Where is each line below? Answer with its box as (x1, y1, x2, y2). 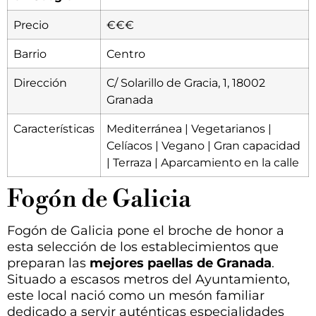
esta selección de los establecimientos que (7, 239, 279, 255)
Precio (13, 18, 49, 32)
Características (13, 121, 95, 136)
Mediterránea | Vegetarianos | (107, 121, 272, 136)
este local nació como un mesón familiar (7, 288, 265, 304)
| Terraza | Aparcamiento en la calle (107, 155, 299, 170)
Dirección (13, 75, 67, 90)
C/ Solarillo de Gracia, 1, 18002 (107, 75, 265, 90)
